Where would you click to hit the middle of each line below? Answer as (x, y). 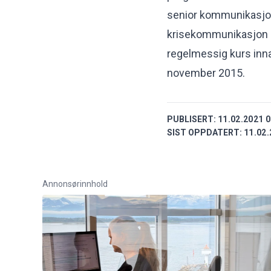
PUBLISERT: (191, 119)
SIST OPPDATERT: (204, 133)
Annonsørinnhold (75, 184)
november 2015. (206, 73)
